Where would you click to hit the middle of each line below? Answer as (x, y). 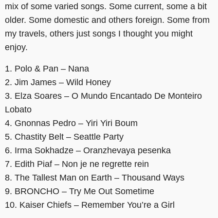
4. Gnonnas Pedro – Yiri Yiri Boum (71, 123)
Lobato (18, 110)
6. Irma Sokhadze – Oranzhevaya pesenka (88, 151)
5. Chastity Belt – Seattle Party (64, 137)
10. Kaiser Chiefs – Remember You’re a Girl (90, 205)
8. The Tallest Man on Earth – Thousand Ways (95, 178)
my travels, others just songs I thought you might (99, 34)
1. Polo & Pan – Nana (47, 69)
